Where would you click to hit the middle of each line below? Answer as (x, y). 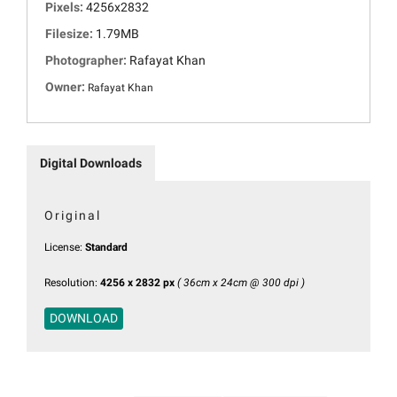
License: (65, 247)
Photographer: (87, 60)
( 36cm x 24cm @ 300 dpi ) (241, 282)
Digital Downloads (91, 163)
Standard (106, 247)
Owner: (66, 86)
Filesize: (70, 33)
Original (73, 215)
